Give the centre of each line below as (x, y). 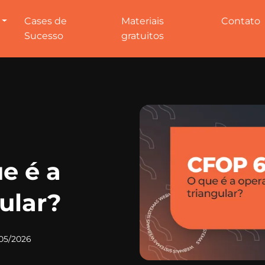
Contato (240, 21)
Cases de (46, 21)
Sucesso (44, 36)
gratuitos (142, 36)
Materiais (142, 21)
